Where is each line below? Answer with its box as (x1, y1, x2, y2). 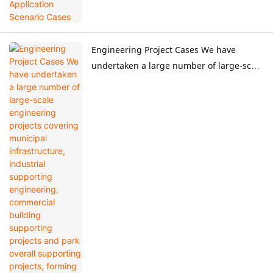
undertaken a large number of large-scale (91, 60, 263, 72)
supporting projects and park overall (91, 123, 241, 135)
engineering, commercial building (91, 107, 232, 119)
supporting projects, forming (91, 139, 210, 151)
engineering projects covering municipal (91, 76, 258, 88)
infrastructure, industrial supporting (91, 91, 241, 104)
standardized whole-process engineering (91, 155, 260, 167)
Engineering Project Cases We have (91, 44, 236, 56)
